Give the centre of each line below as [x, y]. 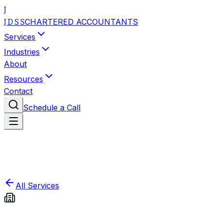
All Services [37, 186]
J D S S [14, 22]
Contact [18, 91]
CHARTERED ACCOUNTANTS [81, 22]
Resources [23, 79]
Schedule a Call [52, 108]
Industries [22, 52]
